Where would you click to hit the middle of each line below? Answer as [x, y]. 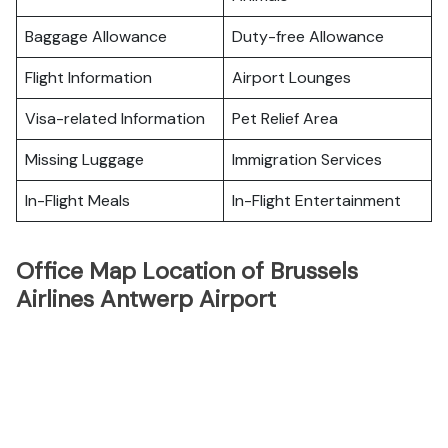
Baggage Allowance [96, 36]
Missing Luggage [84, 159]
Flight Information [88, 77]
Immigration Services [307, 159]
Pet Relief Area [285, 118]
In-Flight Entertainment [316, 200]
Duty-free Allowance [308, 36]
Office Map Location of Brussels [187, 271]
